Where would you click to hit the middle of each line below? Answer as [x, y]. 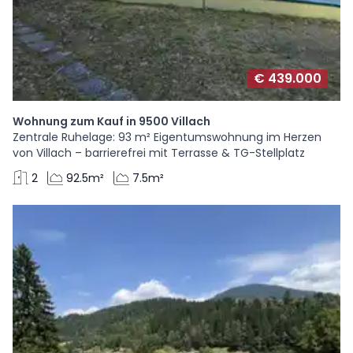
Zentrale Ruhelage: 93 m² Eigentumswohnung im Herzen [167, 137]
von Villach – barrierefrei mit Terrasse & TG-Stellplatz [159, 153]
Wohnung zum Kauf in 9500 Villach [111, 121]
